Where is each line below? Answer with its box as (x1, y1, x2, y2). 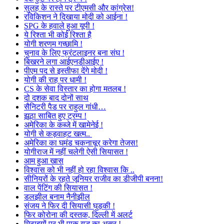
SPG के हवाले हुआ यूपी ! (24, 21, 94, 30)
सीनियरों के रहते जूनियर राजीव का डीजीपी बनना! (24, 174, 163, 183)
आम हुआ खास (24, 156, 63, 165)
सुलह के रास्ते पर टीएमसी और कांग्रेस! (24, 3, 134, 12)
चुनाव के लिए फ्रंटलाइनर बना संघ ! (24, 48, 124, 57)
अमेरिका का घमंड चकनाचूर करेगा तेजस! (24, 138, 138, 147)
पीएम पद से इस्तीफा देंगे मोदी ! (24, 66, 107, 75)
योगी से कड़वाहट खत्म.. (24, 129, 92, 138)
